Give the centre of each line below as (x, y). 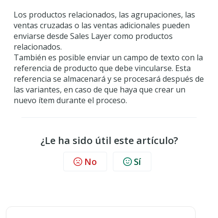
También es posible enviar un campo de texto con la (108, 58)
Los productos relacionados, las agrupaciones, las (104, 15)
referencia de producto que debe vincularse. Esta (102, 68)
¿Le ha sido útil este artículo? (109, 141)
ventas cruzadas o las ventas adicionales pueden (102, 26)
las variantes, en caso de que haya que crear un (100, 90)
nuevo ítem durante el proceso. (70, 100)
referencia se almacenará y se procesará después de (109, 79)
